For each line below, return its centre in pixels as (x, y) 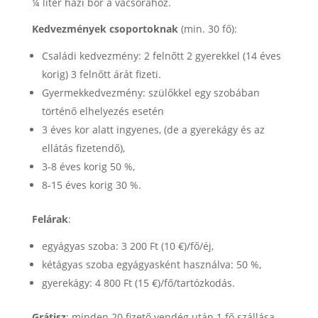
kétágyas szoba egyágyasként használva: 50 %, (151, 264)
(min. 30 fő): (209, 29)
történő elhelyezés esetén (103, 111)
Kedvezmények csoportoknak (106, 29)
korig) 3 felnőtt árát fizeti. (101, 74)
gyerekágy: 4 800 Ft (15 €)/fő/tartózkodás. (138, 283)
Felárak (50, 219)
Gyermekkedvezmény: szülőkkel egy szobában (150, 93)
